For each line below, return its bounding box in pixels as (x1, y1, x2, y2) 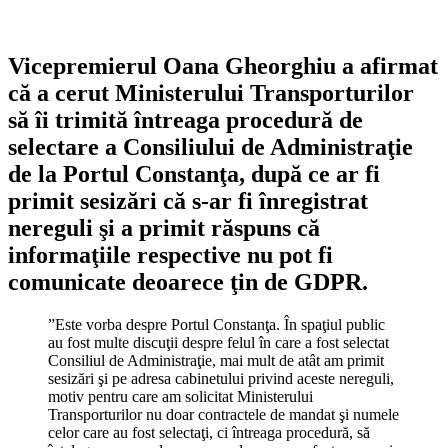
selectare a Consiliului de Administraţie (8, 133, 413, 160)
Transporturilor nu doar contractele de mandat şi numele (48, 405, 399, 423)
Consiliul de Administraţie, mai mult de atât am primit (48, 351, 384, 369)
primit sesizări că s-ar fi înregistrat (8, 187, 368, 214)
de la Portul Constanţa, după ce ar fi (8, 160, 380, 187)
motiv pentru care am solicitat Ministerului (48, 387, 313, 405)
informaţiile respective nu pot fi (8, 241, 333, 268)
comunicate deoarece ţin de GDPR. (8, 268, 368, 295)
